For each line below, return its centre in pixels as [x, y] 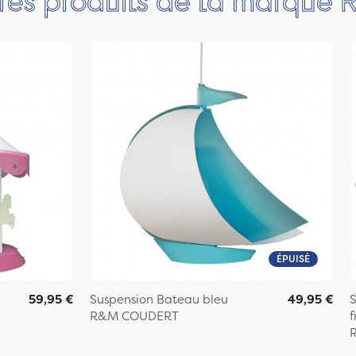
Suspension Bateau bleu [159, 300]
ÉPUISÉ [293, 259]
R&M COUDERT [135, 316]
